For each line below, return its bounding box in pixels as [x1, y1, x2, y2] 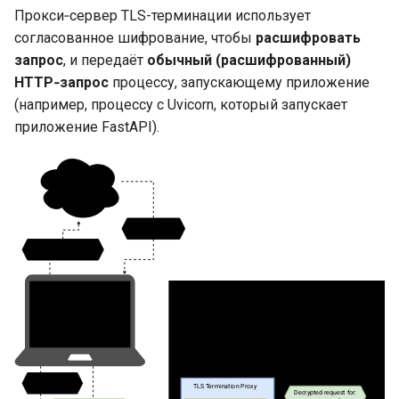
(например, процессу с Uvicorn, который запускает [14, 95, 347, 113]
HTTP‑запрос [14, 73, 109, 91]
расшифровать [256, 28, 361, 46]
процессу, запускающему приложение [109, 73, 370, 91]
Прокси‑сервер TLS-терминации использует [14, 6, 311, 24]
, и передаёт [63, 51, 147, 69]
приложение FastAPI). [14, 118, 159, 135]
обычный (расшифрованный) [147, 51, 351, 69]
